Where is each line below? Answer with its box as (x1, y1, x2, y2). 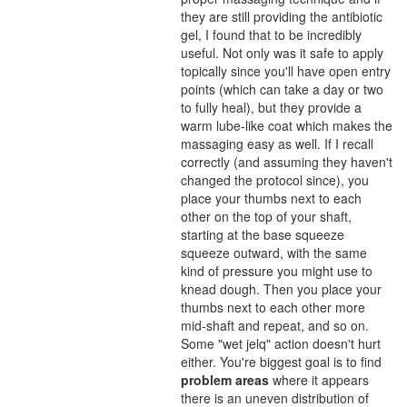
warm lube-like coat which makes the (181, 116, 392, 134)
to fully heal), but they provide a (181, 98, 362, 116)
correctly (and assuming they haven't (181, 153, 392, 171)
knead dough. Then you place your (181, 280, 382, 298)
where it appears (269, 371, 369, 389)
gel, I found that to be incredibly (181, 25, 362, 44)
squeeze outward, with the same (181, 243, 367, 262)
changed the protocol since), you (181, 171, 369, 189)
